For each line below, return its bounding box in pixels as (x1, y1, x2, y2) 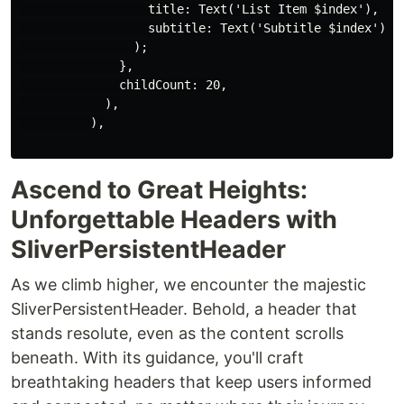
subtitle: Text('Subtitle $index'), (18, 21, 393, 36)
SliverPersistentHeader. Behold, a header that (11, 299, 357, 319)
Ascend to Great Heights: (11, 175, 308, 206)
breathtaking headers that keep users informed (11, 372, 372, 392)
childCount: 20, (18, 78, 227, 93)
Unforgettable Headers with (11, 205, 337, 235)
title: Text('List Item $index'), (18, 2, 379, 17)
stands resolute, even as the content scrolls (11, 324, 344, 344)
